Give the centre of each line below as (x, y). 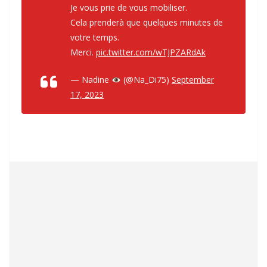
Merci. (83, 52)
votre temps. (95, 38)
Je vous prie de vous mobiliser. (129, 8)
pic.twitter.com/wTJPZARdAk (151, 52)
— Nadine (91, 80)
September (193, 80)
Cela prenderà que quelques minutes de (147, 23)
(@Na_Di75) (146, 80)
